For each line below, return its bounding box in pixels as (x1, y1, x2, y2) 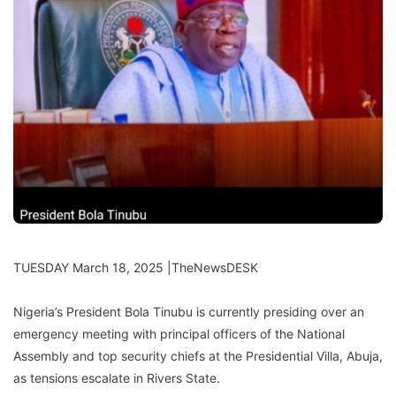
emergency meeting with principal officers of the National (13, 325, 345, 341)
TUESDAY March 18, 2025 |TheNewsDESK (13, 259, 258, 275)
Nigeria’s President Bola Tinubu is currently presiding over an (13, 303, 364, 319)
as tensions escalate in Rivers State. (13, 369, 220, 385)
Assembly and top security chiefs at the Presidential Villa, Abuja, (13, 347, 383, 363)
